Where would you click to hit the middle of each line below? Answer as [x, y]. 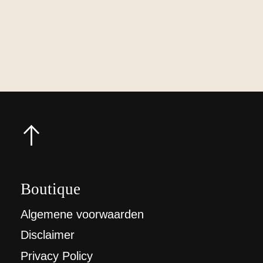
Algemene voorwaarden [82, 214]
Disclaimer [48, 235]
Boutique [50, 189]
